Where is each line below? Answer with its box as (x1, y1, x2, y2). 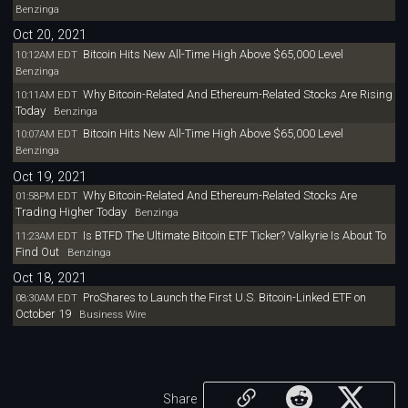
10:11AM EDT (15, 87, 77, 101)
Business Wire (70, 308, 146, 321)
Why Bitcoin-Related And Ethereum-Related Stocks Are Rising (82, 87, 393, 101)
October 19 (15, 307, 71, 321)
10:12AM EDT (15, 47, 77, 61)
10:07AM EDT (15, 127, 77, 141)
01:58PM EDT (15, 189, 77, 203)
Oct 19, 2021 (13, 168, 87, 185)
